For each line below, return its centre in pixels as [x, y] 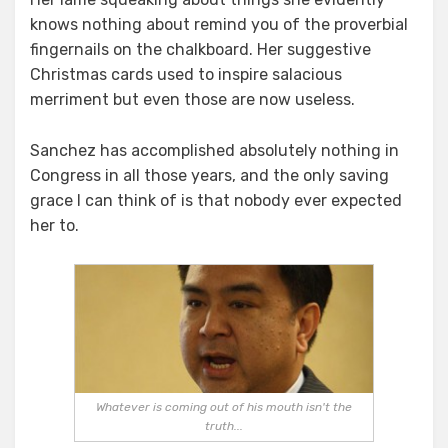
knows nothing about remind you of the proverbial [219, 24]
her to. [54, 225]
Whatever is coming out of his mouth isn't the [224, 406]
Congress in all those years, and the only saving [209, 175]
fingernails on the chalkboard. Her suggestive [200, 49]
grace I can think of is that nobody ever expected [216, 200]
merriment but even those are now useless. [192, 99]
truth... [224, 425]
